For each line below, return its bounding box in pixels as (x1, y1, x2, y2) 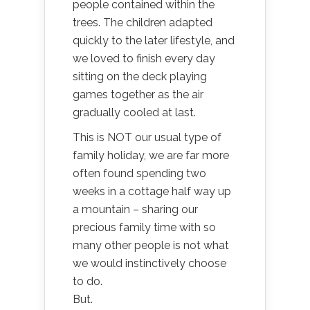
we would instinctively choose (73, 257, 226, 270)
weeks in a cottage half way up (73, 185, 231, 198)
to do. (73, 275, 102, 288)
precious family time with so (73, 221, 216, 234)
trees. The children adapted (73, 16, 212, 29)
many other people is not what (73, 239, 229, 252)
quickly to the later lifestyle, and (73, 34, 235, 47)
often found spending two (73, 167, 206, 180)
